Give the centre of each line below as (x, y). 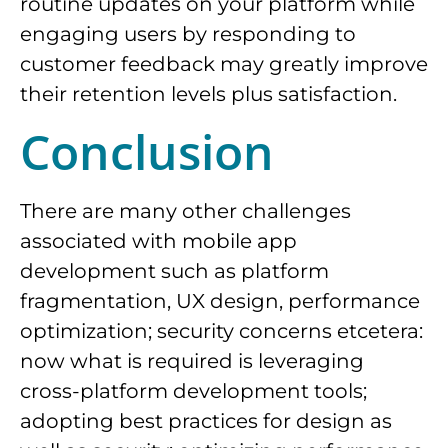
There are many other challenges (185, 210)
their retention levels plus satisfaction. (208, 93)
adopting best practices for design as (206, 420)
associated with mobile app (158, 240)
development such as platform (174, 270)
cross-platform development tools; (193, 390)
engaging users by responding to (188, 33)
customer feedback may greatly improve (224, 63)
